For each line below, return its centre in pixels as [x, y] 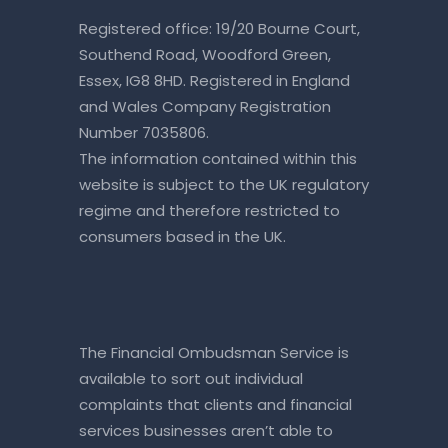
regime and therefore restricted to [209, 211]
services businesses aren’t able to [206, 431]
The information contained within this [218, 159]
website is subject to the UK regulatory [224, 185]
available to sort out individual [191, 379]
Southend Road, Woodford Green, [205, 55]
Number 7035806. [144, 133]
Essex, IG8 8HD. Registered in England [214, 81]
